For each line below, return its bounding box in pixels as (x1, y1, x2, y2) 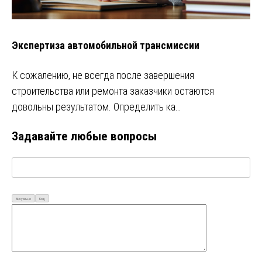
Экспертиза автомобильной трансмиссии (12, 39, 199, 51)
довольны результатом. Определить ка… (12, 100, 181, 113)
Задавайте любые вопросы (12, 128, 157, 143)
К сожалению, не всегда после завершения (12, 68, 194, 81)
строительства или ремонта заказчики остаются (12, 84, 214, 97)
